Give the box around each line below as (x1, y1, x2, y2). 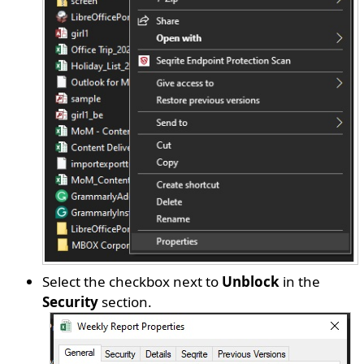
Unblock (222, 271, 280, 291)
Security (42, 292, 99, 311)
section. (98, 292, 153, 311)
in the (279, 271, 321, 291)
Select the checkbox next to (42, 271, 223, 291)
